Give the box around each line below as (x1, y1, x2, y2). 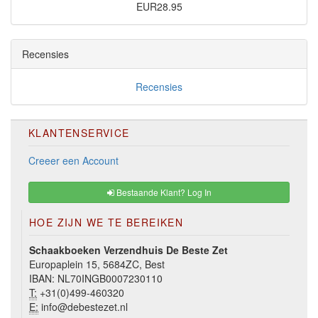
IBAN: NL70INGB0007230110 (29, 271, 163, 286)
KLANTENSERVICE (28, 126, 130, 141)
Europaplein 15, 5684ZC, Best (29, 257, 165, 272)
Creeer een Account (28, 153, 119, 168)
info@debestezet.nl (38, 300, 128, 314)
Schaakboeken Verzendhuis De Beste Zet (29, 243, 228, 258)
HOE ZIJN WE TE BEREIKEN (29, 215, 184, 230)
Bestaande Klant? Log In (114, 186, 212, 199)
